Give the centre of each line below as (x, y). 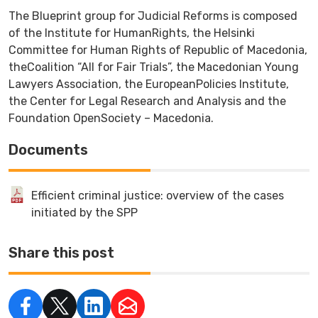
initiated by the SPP (84, 212)
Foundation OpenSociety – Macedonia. (111, 118)
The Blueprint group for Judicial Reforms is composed (153, 16)
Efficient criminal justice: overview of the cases (158, 195)
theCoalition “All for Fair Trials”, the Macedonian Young (154, 67)
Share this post (61, 252)
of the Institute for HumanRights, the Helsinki (132, 33)
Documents (48, 149)
